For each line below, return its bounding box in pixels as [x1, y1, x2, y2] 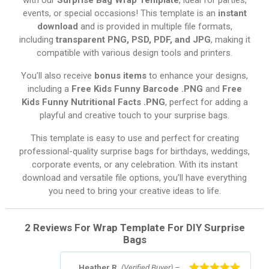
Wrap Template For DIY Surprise [92, 221, 245, 234]
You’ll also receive [21, 70, 94, 81]
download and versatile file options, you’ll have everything [22, 172, 247, 183]
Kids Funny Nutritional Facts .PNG [21, 96, 165, 107]
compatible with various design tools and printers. [37, 47, 232, 58]
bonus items [94, 70, 147, 81]
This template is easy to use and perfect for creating [30, 132, 239, 144]
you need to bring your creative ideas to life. [48, 185, 221, 196]
